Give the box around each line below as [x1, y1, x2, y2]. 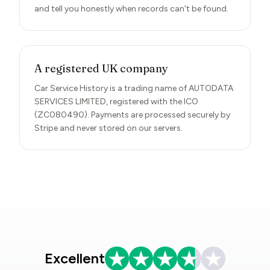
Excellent [45, 250, 105, 267]
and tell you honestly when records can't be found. [34, 4, 228, 14]
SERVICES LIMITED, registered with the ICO [34, 96, 198, 107]
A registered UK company [34, 61, 168, 75]
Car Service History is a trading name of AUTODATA [34, 83, 233, 93]
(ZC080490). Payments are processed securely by [34, 110, 230, 120]
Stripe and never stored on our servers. [34, 123, 183, 133]
